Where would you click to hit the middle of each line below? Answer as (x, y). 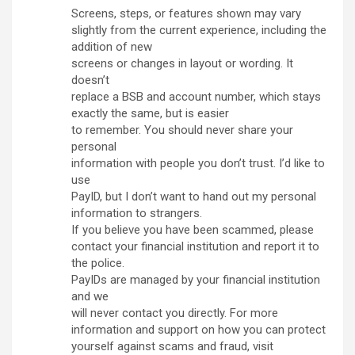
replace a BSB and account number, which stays (196, 97)
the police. (98, 263)
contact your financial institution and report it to (195, 247)
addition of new (112, 47)
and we (90, 297)
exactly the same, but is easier (150, 114)
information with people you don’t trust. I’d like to (198, 164)
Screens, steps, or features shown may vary (186, 14)
